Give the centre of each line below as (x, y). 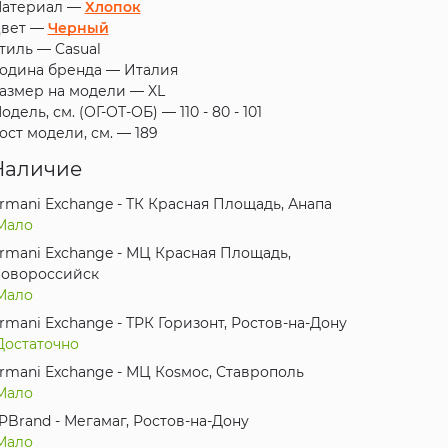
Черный (78, 28)
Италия (150, 70)
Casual (77, 49)
